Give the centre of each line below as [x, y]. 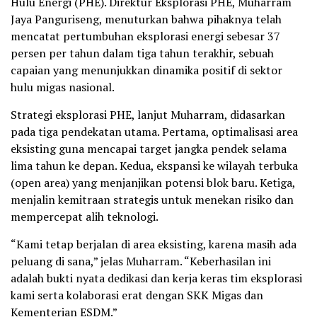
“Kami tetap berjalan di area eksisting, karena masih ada [154, 244]
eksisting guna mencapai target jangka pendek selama [149, 149]
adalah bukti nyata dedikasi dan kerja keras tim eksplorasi [156, 278]
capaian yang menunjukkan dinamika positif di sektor [146, 70]
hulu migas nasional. [63, 87]
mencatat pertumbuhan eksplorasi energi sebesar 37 [145, 36]
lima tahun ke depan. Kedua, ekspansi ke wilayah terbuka [154, 166]
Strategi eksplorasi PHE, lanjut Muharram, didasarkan [148, 115]
